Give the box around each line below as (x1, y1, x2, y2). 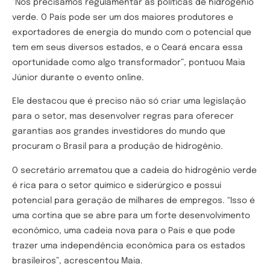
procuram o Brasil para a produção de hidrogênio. (12, 142, 223, 151)
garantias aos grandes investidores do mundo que (12, 127, 225, 136)
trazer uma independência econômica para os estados (12, 241, 245, 250)
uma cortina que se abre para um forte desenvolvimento (12, 211, 250, 220)
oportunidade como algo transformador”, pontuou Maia (12, 58, 245, 67)
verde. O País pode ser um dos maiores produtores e (12, 13, 233, 22)
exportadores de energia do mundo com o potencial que (12, 28, 251, 37)
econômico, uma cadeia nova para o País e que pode (12, 226, 235, 235)
